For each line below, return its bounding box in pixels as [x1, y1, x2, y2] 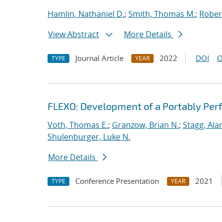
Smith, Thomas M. [128, 8, 195, 19]
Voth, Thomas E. [48, 119, 108, 130]
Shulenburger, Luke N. [48, 131, 130, 142]
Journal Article [75, 53, 123, 63]
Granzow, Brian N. [112, 119, 179, 130]
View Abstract [48, 29, 99, 40]
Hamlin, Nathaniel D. [48, 8, 124, 19]
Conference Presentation [75, 176, 159, 186]
